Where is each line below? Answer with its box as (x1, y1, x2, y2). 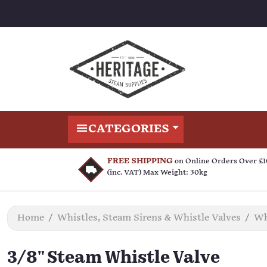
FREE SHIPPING (107, 156, 173, 166)
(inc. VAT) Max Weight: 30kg (107, 167, 207, 177)
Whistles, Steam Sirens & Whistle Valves (57, 212, 241, 223)
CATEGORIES (88, 122, 169, 136)
